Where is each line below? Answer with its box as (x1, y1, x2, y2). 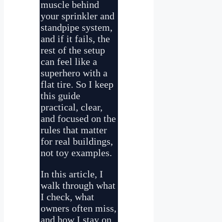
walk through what (41, 180, 115, 191)
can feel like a (41, 56, 97, 67)
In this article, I (41, 168, 103, 179)
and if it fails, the (41, 33, 110, 44)
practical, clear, (41, 102, 103, 112)
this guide (41, 90, 80, 101)
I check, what (41, 191, 94, 202)
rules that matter (41, 124, 107, 135)
